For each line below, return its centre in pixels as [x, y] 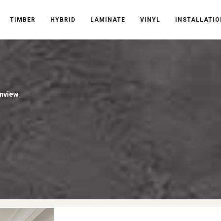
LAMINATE [108, 19]
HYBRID [63, 19]
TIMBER [23, 19]
